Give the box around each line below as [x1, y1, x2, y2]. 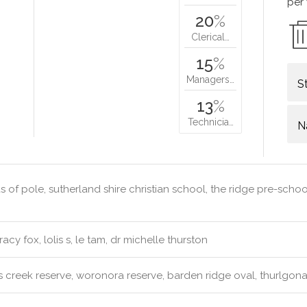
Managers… [186, 74, 235, 85]
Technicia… [187, 116, 234, 127]
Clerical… [191, 32, 230, 42]
